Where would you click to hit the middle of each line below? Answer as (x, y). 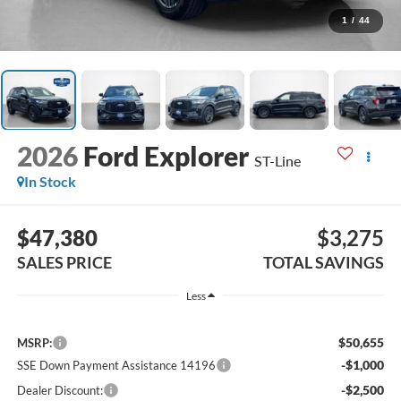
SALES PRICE (64, 262)
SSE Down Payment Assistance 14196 (116, 365)
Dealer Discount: (60, 390)
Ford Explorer (166, 156)
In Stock (50, 182)
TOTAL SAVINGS (324, 262)
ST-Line (277, 161)
